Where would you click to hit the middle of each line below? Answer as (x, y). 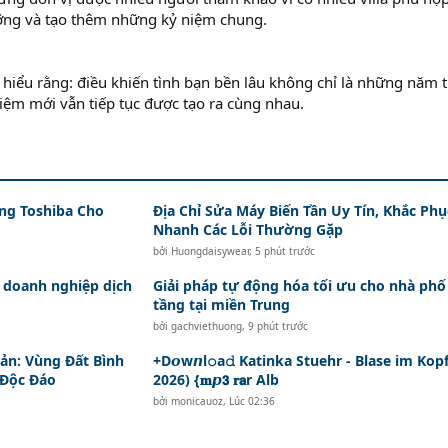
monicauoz (196, 400)
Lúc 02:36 (251, 400)
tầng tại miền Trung (221, 304)
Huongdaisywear (209, 250)
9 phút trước (277, 325)
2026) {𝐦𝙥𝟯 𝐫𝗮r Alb (215, 379)
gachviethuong (206, 325)
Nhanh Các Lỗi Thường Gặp (247, 229)
